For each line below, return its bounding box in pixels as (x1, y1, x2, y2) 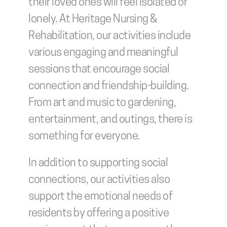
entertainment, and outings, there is (28, 114, 192, 126)
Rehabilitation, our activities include (28, 30, 191, 42)
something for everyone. (28, 131, 140, 142)
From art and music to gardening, (28, 97, 176, 109)
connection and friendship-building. (28, 81, 189, 92)
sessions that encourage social (28, 64, 169, 75)
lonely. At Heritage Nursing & (28, 14, 158, 25)
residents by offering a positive (28, 208, 169, 219)
